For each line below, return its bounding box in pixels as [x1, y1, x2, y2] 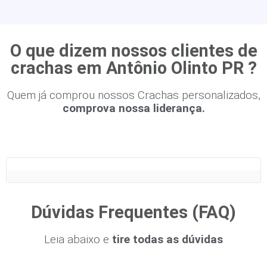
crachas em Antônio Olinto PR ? [10, 58, 257, 78]
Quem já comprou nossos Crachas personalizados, [7, 88, 260, 102]
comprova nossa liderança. [62, 101, 205, 115]
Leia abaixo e [44, 232, 109, 246]
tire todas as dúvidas [112, 232, 223, 246]
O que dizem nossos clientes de [10, 41, 257, 61]
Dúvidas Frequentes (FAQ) [31, 202, 236, 222]
